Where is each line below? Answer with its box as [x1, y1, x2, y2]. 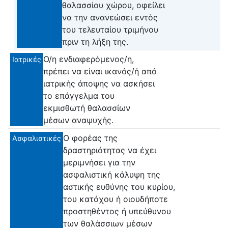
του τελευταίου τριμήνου [62, 24, 158, 35]
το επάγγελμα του [43, 91, 115, 101]
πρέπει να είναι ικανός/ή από [43, 66, 157, 77]
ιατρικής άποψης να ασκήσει [43, 78, 155, 89]
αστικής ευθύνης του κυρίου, [63, 182, 175, 192]
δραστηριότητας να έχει [63, 145, 156, 156]
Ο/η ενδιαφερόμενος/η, [43, 54, 134, 65]
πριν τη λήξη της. [62, 36, 128, 47]
